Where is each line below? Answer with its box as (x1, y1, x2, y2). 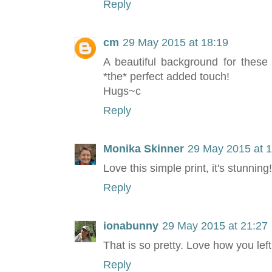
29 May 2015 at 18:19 (123, 36, 228, 49)
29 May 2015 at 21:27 (162, 220, 268, 233)
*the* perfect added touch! (103, 70, 229, 83)
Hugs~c (103, 85, 141, 98)
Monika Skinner (103, 143, 184, 155)
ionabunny (103, 220, 158, 233)
